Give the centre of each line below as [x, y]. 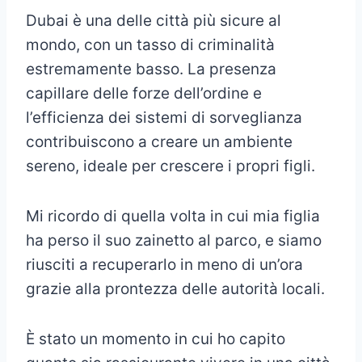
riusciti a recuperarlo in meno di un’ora [164, 265]
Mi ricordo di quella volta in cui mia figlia [173, 217]
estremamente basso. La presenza [151, 69]
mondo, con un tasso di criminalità [150, 45]
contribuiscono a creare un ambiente [159, 142]
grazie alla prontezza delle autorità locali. [175, 289]
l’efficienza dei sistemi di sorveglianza [164, 118]
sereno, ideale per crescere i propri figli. [170, 166]
